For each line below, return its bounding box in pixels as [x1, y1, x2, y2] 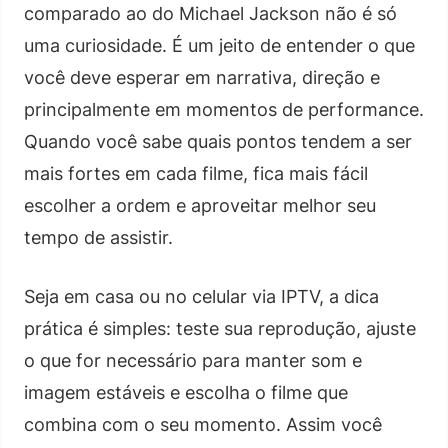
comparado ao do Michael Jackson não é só [24, 2, 397, 24]
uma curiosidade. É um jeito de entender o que [24, 34, 415, 56]
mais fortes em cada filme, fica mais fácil [24, 162, 368, 184]
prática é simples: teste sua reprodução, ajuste [24, 317, 416, 339]
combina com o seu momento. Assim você [24, 413, 382, 435]
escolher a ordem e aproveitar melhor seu [24, 194, 376, 216]
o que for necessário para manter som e [24, 349, 362, 371]
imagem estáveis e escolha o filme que [24, 381, 348, 403]
